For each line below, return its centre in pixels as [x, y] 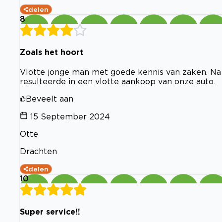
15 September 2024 [70, 117]
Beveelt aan [50, 99]
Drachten [38, 151]
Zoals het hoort [52, 52]
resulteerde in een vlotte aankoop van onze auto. [117, 82]
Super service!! [50, 212]
